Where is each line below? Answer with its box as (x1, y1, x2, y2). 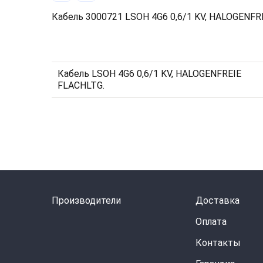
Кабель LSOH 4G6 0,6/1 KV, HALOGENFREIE (58, 68, 241, 79)
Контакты (195, 237, 241, 248)
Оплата (195, 216, 227, 227)
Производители (52, 195, 121, 206)
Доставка (195, 195, 240, 206)
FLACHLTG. (58, 80, 104, 91)
